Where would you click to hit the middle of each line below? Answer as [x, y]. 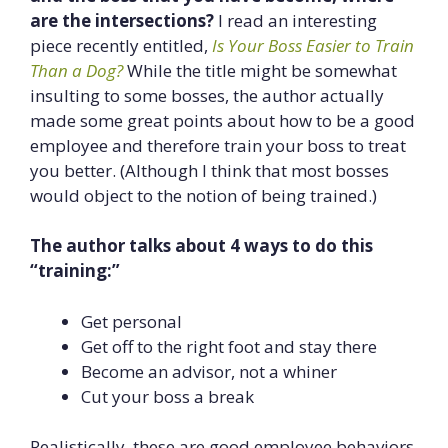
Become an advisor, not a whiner [209, 371]
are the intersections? [122, 20]
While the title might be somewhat [260, 70]
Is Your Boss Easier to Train [313, 45]
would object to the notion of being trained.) [203, 195]
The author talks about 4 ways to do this [201, 245]
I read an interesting [295, 20]
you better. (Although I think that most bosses [209, 170]
